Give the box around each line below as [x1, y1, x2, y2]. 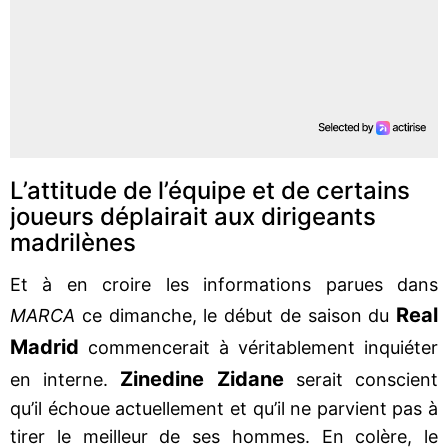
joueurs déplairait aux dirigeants [10, 201, 376, 231]
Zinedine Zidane [120, 366, 284, 391]
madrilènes [10, 227, 136, 257]
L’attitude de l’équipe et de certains [10, 175, 410, 205]
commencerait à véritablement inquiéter [79, 336, 438, 358]
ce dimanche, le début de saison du [75, 304, 396, 326]
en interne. [10, 368, 121, 390]
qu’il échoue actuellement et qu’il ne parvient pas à [10, 397, 438, 419]
